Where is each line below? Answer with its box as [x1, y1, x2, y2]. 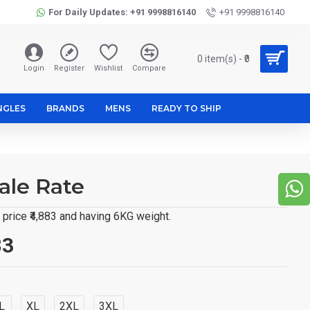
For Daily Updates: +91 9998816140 [48, 7, 196, 17]
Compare [132, 64, 166, 73]
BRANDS [46, 102, 84, 113]
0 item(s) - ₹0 [197, 53, 250, 64]
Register [54, 64, 84, 73]
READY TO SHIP [152, 102, 221, 113]
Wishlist [94, 64, 122, 73]
